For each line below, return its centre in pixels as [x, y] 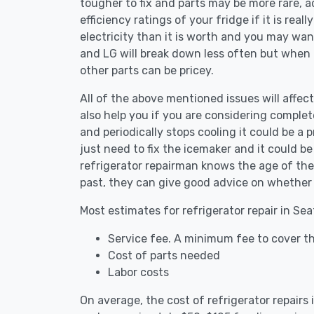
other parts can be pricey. [147, 70]
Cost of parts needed [164, 255]
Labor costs [138, 272]
